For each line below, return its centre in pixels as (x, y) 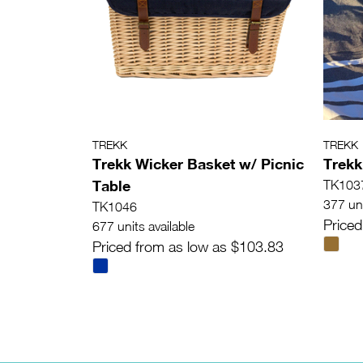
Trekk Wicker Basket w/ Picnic (198, 164)
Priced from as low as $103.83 (188, 247)
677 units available (143, 226)
